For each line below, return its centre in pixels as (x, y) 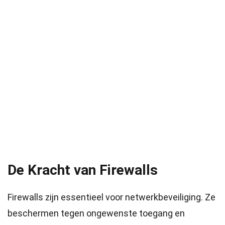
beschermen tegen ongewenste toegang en (96, 213)
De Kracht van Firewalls (83, 170)
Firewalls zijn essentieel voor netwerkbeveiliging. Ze (111, 197)
